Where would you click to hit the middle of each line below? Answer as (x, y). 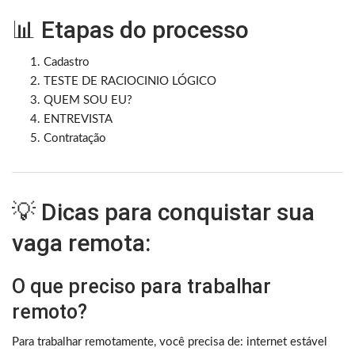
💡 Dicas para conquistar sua (163, 212)
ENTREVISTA (78, 119)
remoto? (50, 311)
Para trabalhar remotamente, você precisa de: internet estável (170, 342)
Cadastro (67, 62)
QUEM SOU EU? (88, 100)
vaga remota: (81, 242)
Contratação (75, 138)
